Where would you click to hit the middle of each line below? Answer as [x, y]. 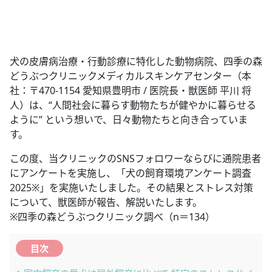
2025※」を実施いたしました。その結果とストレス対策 [131, 188]
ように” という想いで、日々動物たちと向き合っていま [129, 120]
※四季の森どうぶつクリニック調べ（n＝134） [112, 217]
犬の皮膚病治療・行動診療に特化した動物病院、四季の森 [136, 61]
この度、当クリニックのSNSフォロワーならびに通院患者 [135, 158]
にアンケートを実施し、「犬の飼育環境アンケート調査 [131, 173]
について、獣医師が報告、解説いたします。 [106, 202]
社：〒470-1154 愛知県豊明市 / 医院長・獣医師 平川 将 [131, 90]
